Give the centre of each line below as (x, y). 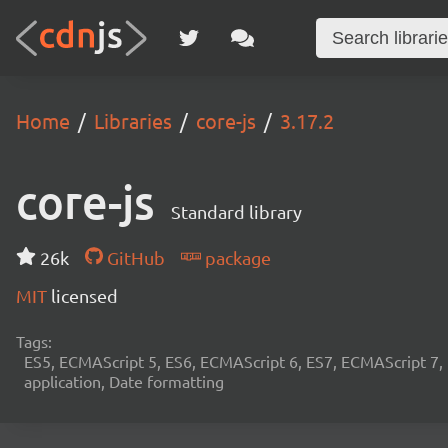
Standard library (236, 211)
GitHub (133, 257)
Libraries (133, 120)
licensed (84, 295)
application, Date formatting (124, 381)
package (235, 257)
